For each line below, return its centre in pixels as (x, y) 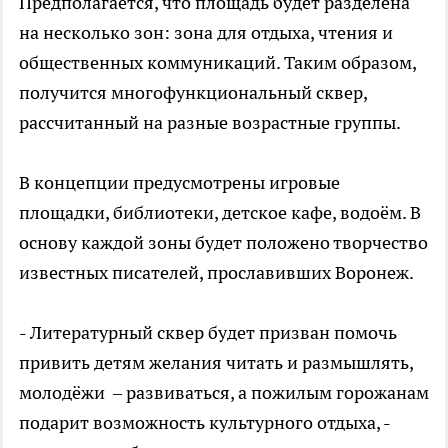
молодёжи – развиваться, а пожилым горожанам (224, 392)
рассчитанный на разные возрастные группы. (210, 122)
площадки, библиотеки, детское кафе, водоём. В (220, 212)
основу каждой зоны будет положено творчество (223, 242)
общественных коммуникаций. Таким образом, (217, 62)
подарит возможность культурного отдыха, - (204, 422)
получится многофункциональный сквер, (193, 92)
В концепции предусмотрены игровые (179, 182)
